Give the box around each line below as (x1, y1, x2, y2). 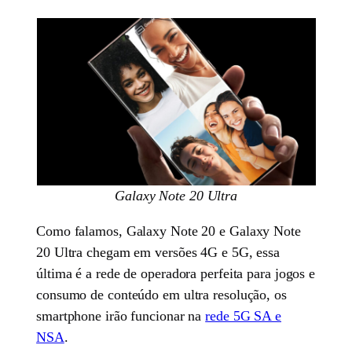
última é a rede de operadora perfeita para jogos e (36, 265, 316, 281)
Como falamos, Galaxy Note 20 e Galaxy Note (36, 222, 301, 239)
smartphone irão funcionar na (36, 307, 206, 324)
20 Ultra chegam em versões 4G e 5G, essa (36, 244, 280, 260)
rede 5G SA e (205, 307, 281, 324)
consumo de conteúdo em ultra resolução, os (36, 286, 287, 302)
